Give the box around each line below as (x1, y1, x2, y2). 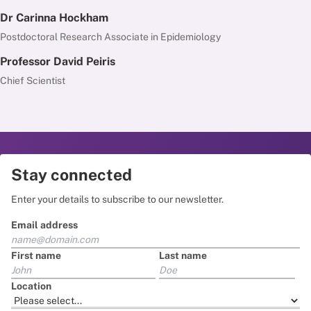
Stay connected (11, 165, 132, 184)
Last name (159, 250, 207, 261)
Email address (11, 219, 78, 230)
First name (11, 250, 61, 261)
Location (11, 280, 51, 292)
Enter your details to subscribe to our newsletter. (11, 194, 224, 205)
